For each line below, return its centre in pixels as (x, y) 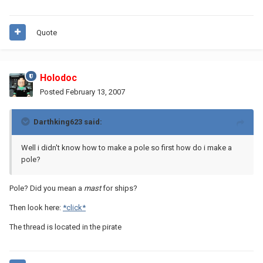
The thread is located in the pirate (65, 227)
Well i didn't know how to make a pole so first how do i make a (127, 147)
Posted (53, 92)
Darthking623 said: (68, 122)
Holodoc (58, 77)
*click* (74, 207)
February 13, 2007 (95, 92)
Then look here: (36, 207)
